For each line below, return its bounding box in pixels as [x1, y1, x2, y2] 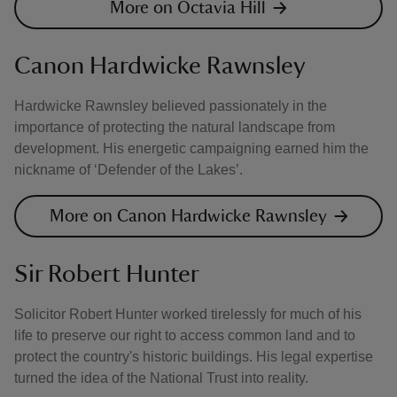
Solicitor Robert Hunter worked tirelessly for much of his [14, 307, 362, 322]
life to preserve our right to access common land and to [14, 328, 355, 343]
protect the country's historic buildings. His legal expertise [14, 349, 373, 364]
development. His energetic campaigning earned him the [14, 141, 369, 156]
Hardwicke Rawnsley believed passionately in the [14, 98, 327, 113]
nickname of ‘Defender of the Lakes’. [14, 162, 243, 177]
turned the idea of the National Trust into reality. [14, 370, 308, 385]
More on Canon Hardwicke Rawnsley [49, 207, 327, 225]
